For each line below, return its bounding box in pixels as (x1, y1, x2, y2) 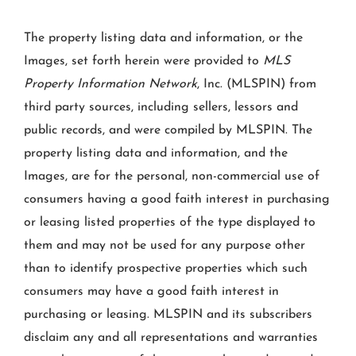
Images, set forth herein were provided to (24, 55, 263, 68)
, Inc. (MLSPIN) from (197, 78, 316, 91)
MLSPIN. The (236, 124, 312, 137)
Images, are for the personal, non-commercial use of (24, 170, 319, 184)
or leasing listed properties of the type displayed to (24, 216, 315, 230)
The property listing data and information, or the (24, 32, 303, 45)
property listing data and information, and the (24, 147, 288, 161)
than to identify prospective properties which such (24, 262, 308, 276)
